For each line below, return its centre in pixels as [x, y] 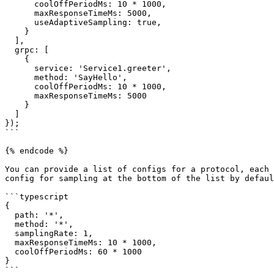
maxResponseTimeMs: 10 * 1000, [10, 243]
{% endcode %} [37, 151]
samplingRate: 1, [10, 233]
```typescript [37, 197]
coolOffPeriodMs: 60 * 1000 [10, 252]
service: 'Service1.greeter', [20, 68]
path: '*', [10, 215]
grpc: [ [10, 50]
